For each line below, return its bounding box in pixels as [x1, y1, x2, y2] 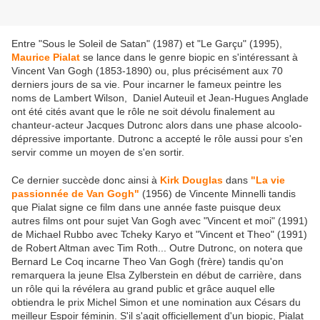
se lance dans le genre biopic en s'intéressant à [80, 51, 298, 64]
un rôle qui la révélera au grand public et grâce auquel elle [11, 283, 275, 295]
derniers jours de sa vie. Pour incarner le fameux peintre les [11, 79, 281, 91]
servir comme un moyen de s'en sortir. [11, 146, 184, 159]
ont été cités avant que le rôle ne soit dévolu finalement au [11, 106, 275, 118]
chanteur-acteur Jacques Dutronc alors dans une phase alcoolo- [11, 119, 302, 131]
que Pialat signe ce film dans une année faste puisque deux [11, 201, 281, 214]
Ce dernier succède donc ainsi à [11, 174, 160, 186]
